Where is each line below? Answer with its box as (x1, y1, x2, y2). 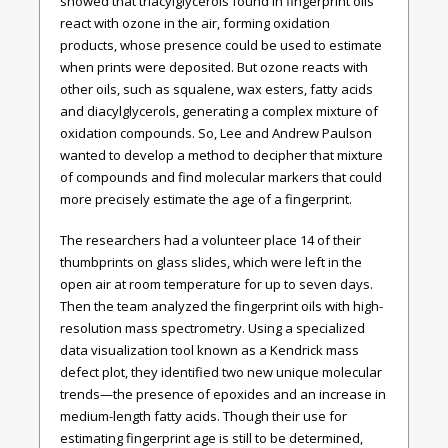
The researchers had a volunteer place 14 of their (60, 231, 361, 250)
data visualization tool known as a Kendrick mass (60, 341, 359, 360)
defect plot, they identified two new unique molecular (60, 363, 382, 382)
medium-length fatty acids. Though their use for (60, 407, 347, 426)
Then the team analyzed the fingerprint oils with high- (60, 297, 383, 316)
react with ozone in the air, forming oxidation (60, 13, 330, 32)
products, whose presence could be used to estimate (60, 35, 382, 54)
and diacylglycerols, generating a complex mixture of (60, 101, 378, 120)
